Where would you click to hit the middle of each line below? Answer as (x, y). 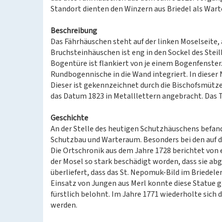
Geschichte (69, 118)
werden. (64, 205)
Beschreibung (74, 31)
